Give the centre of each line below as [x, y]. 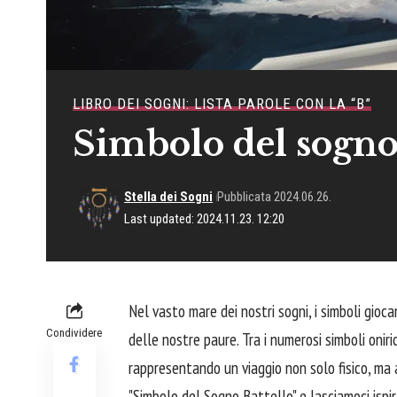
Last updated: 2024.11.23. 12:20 [205, 219]
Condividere [74, 333]
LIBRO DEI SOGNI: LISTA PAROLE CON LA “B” [222, 104]
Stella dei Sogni [169, 197]
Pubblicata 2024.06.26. [275, 197]
